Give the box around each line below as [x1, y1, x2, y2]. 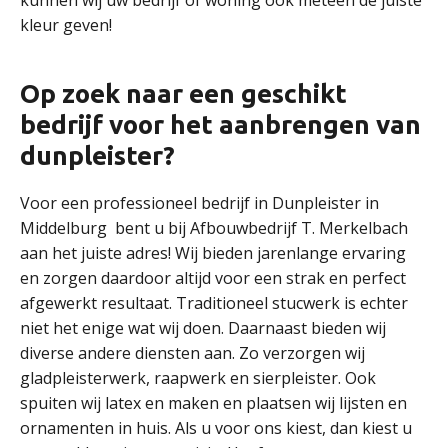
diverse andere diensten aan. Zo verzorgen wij [20, 342, 365, 364]
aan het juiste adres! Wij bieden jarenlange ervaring [20, 242, 406, 264]
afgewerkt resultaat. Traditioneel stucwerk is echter [20, 292, 408, 314]
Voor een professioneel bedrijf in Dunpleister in [20, 192, 379, 214]
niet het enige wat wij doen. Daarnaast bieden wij [20, 317, 386, 339]
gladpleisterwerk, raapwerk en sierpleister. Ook [20, 367, 376, 389]
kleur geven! [20, 14, 112, 36]
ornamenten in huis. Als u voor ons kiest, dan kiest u [20, 417, 412, 439]
